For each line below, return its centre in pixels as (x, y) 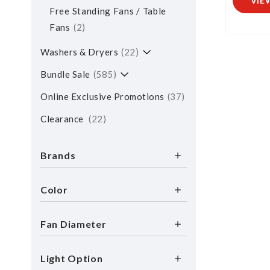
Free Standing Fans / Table (108, 11)
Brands (58, 155)
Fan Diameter (74, 224)
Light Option (72, 258)
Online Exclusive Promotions (102, 96)
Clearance (63, 119)
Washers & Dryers (79, 52)
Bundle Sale (65, 74)
